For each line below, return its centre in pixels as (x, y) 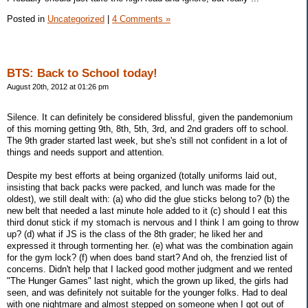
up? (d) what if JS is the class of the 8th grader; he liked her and (135, 234)
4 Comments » (141, 19)
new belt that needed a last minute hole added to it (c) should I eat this (147, 210)
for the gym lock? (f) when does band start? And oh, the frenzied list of (147, 257)
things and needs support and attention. (86, 152)
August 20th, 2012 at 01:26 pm (58, 86)
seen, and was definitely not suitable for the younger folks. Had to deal (147, 292)
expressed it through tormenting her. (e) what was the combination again (150, 245)
